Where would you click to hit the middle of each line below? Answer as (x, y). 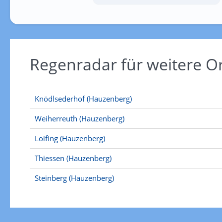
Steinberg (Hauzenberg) (74, 178)
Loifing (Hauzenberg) (70, 138)
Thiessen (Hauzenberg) (73, 158)
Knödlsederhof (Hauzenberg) (83, 99)
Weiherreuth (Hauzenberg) (79, 118)
